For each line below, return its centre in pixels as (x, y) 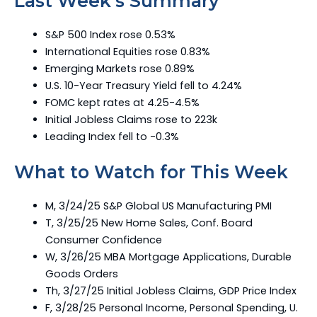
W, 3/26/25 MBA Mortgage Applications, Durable (168, 257)
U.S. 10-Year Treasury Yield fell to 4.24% (143, 86)
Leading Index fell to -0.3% (112, 137)
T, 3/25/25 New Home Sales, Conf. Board (149, 223)
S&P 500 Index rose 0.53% (110, 35)
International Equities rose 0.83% (127, 52)
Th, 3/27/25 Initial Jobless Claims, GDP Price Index (171, 290)
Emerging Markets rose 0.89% (120, 69)
